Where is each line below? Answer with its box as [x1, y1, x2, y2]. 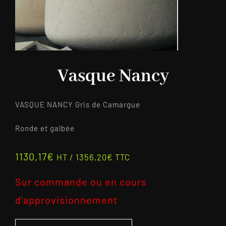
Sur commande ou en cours [15, 176, 147, 188]
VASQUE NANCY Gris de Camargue [15, 100, 140, 109]
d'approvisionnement [15, 194, 118, 206]
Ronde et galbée [15, 124, 75, 133]
